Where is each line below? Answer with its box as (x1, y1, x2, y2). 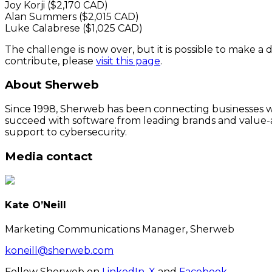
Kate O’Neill (5, 199, 66, 211)
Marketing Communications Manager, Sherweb (5, 223, 234, 236)
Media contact (5, 149, 93, 163)
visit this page (96, 55, 160, 67)
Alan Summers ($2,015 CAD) (5, 10, 139, 22)
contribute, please (5, 55, 96, 67)
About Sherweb (5, 78, 99, 92)
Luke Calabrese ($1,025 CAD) (5, 22, 143, 34)
